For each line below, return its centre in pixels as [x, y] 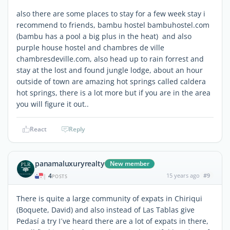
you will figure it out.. [53, 104]
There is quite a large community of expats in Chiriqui [109, 198]
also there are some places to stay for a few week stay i [111, 13]
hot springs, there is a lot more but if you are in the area [113, 92]
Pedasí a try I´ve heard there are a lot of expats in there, [112, 221]
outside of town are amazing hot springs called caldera [111, 81]
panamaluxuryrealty [70, 163]
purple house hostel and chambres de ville [90, 47]
